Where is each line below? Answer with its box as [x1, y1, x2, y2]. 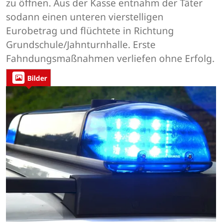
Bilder [27, 73, 47, 83]
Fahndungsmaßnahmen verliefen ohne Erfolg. [6, 51, 215, 65]
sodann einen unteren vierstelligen [6, 9, 164, 23]
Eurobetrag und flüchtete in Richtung [6, 23, 174, 37]
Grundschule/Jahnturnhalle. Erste [6, 37, 156, 51]
